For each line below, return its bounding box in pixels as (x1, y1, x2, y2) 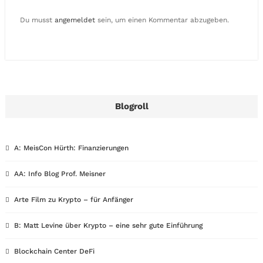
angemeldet (55, 16, 95, 24)
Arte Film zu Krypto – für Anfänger (14, 195, 133, 204)
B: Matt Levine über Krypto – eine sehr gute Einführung (14, 221, 203, 230)
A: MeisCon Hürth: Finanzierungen (14, 144, 129, 152)
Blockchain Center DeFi (14, 247, 95, 255)
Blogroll (114, 101, 149, 112)
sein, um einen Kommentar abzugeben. (95, 16, 229, 24)
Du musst (20, 16, 55, 24)
